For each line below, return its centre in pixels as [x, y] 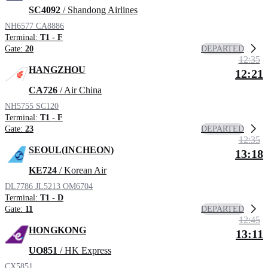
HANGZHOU [57, 70]
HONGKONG [57, 230]
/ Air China [80, 90]
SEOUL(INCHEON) [71, 150]
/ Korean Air [82, 170]
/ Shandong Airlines [99, 10]
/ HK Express [84, 251]
